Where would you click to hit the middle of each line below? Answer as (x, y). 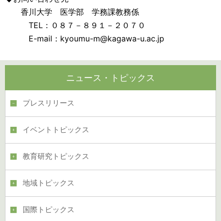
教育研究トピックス (56, 156)
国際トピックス (49, 210)
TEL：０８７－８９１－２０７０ (75, 25)
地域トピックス (49, 183)
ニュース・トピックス (110, 77)
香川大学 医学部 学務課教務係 (72, 12)
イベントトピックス (56, 130)
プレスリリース (49, 103)
